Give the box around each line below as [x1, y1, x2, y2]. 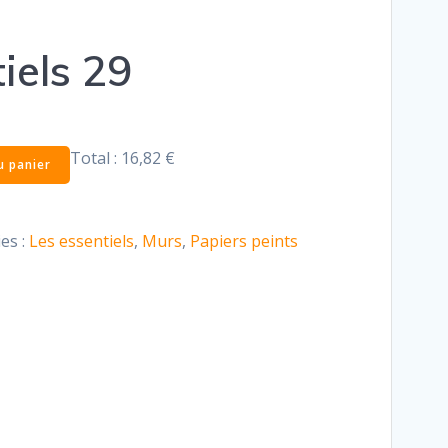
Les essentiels [28, 229, 134, 252]
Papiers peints [189, 229, 298, 252]
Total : [70, 146, 122, 169]
